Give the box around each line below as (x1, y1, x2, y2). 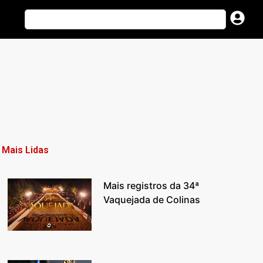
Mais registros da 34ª (103, 180, 200, 191)
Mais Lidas (2, 144, 49, 156)
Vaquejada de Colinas (103, 194, 201, 205)
